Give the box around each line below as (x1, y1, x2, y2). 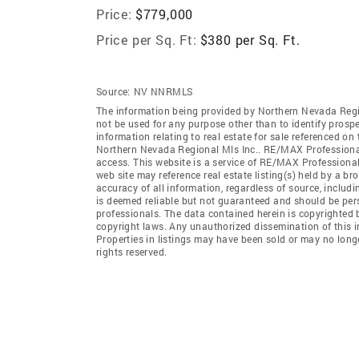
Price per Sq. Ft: (96, 30, 197, 48)
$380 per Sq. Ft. (200, 30, 301, 48)
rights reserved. (96, 244, 167, 258)
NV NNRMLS (133, 84, 193, 98)
